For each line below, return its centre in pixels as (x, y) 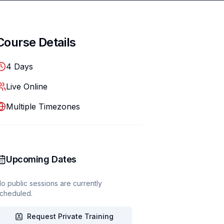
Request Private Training (70, 216)
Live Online (27, 86)
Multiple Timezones (43, 106)
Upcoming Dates (41, 159)
